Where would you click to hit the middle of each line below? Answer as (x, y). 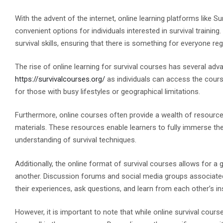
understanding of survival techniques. (76, 140)
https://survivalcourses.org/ (60, 79)
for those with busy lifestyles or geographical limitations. (108, 91)
